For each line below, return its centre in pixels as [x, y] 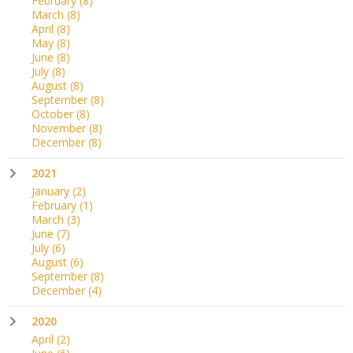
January [52, 191]
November [60, 128]
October [54, 113]
